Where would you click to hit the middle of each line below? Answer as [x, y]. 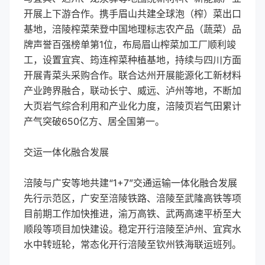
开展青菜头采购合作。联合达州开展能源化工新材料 [132, 75]
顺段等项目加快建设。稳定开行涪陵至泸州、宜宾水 [132, 229]
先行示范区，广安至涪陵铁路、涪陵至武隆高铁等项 [132, 198]
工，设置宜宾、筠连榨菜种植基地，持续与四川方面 [132, 60]
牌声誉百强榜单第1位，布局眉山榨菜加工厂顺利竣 [130, 44]
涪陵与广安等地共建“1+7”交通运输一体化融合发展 [130, 183]
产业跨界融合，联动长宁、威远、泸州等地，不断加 [132, 91]
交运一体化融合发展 [66, 152]
